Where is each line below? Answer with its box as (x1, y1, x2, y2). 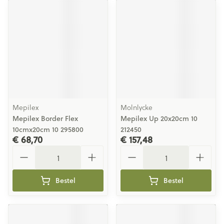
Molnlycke (120, 102, 152, 112)
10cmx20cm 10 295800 (12, 124, 83, 134)
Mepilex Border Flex (12, 113, 78, 123)
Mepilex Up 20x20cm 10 (120, 113, 197, 123)
